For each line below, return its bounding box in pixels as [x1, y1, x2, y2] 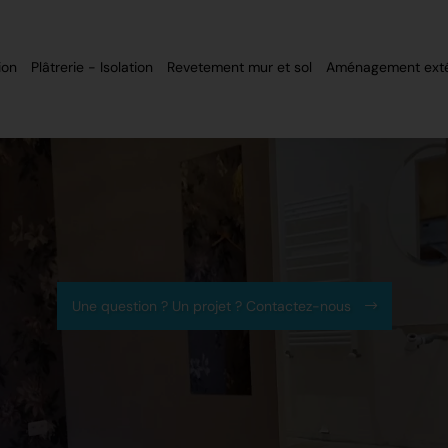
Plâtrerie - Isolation [30, 58, 153, 77]
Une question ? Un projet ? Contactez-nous [71, 296, 355, 315]
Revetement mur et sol [166, 58, 312, 77]
